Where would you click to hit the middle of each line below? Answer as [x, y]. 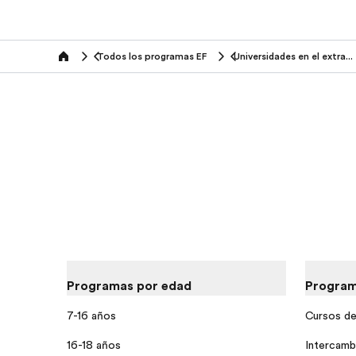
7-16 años [91, 315]
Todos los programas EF [152, 57]
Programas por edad [129, 286]
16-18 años [94, 344]
